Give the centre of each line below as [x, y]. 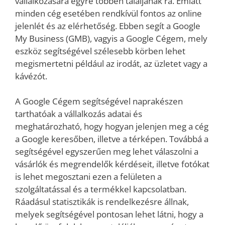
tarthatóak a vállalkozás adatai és [79, 114]
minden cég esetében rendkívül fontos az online [108, 13]
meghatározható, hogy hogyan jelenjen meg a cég [112, 127]
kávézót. [31, 76]
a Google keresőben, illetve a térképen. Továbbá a [112, 139]
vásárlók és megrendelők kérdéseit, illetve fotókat [112, 164]
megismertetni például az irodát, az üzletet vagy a [111, 63]
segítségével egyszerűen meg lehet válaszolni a [107, 152]
